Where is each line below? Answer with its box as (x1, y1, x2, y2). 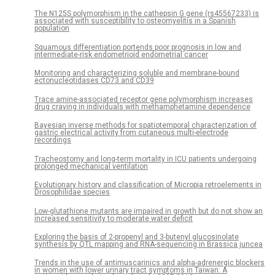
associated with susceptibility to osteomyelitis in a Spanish (34, 17, 236, 26)
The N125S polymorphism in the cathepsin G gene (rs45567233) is (34, 9, 259, 18)
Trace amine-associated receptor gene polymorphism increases (34, 95, 253, 104)
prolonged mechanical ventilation (34, 161, 148, 171)
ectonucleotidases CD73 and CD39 (34, 76, 154, 85)
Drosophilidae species (34, 188, 110, 197)
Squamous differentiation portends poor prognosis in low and (34, 42, 241, 52)
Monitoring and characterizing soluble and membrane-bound (34, 69, 239, 78)
